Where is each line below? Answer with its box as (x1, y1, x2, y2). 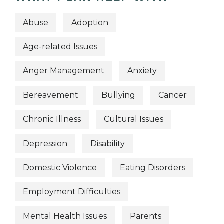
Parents (130, 211, 161, 221)
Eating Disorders (120, 162, 185, 172)
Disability (90, 138, 125, 148)
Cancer (158, 90, 187, 100)
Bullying (101, 90, 135, 100)
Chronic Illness (23, 114, 81, 124)
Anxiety (127, 66, 157, 76)
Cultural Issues (104, 114, 163, 124)
